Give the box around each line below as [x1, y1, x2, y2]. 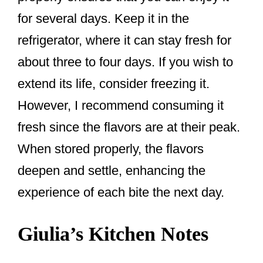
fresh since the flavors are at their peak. [18, 120, 240, 135]
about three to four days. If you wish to [18, 55, 233, 70]
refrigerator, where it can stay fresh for [18, 33, 231, 48]
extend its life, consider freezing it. [18, 76, 210, 92]
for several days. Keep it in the [18, 11, 189, 26]
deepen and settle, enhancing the [18, 163, 205, 178]
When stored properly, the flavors [18, 141, 204, 157]
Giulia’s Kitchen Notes [18, 223, 208, 245]
